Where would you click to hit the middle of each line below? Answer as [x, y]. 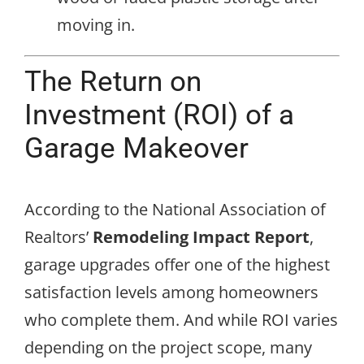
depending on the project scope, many [168, 347]
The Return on [113, 81]
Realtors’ [58, 236]
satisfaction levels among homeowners [171, 292]
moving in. [96, 24]
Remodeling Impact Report [201, 236]
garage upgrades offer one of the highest [177, 264]
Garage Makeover [136, 147]
